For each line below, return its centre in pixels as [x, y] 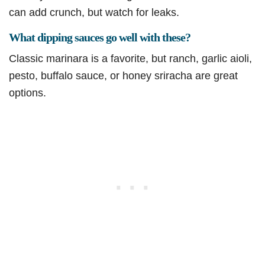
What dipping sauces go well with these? [100, 38]
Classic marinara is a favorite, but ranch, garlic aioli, [130, 59]
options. [28, 93]
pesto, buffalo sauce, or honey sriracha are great [123, 76]
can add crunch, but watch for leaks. [94, 12]
